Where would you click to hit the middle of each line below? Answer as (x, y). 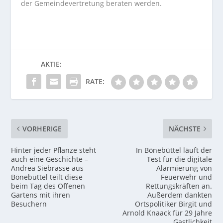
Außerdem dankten (179, 195)
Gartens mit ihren (41, 195)
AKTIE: (51, 64)
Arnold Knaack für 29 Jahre (167, 213)
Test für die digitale (179, 159)
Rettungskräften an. (179, 186)
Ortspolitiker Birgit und (173, 204)
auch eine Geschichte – (50, 159)
